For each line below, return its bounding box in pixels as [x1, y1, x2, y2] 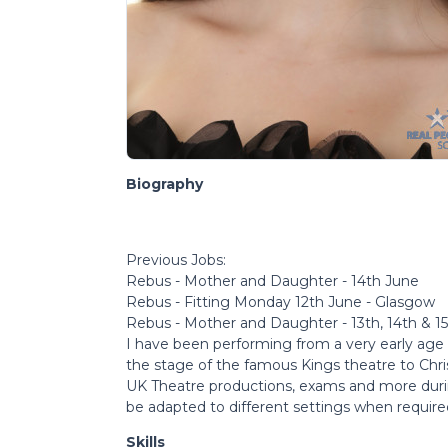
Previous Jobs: [126, 250, 226, 269]
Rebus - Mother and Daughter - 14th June [126, 271, 419, 290]
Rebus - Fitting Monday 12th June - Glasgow [126, 292, 435, 311]
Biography [126, 174, 203, 193]
